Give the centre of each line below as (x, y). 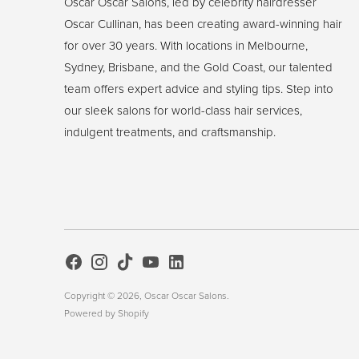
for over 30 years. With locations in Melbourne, (186, 45)
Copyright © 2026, (104, 296)
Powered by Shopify (107, 313)
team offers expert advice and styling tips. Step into (199, 89)
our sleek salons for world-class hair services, (183, 110)
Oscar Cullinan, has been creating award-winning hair (203, 24)
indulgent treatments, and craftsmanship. (170, 132)
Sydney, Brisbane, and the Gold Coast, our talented (198, 67)
